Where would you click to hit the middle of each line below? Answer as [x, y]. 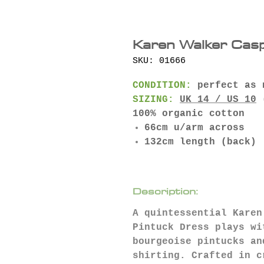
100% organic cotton [189, 113]
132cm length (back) [200, 142]
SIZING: [156, 99]
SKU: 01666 [159, 61]
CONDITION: [162, 85]
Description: [165, 191]
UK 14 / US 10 [218, 99]
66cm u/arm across [194, 128]
